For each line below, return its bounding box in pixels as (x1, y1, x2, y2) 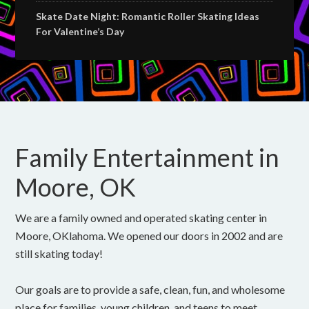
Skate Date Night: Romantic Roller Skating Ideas (36, 10, 260, 22)
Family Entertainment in (15, 141, 280, 172)
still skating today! (15, 246, 103, 260)
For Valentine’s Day (36, 25, 125, 37)
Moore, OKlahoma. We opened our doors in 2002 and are (15, 228, 283, 242)
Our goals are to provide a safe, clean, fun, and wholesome (15, 282, 286, 296)
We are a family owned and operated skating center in (15, 210, 268, 224)
